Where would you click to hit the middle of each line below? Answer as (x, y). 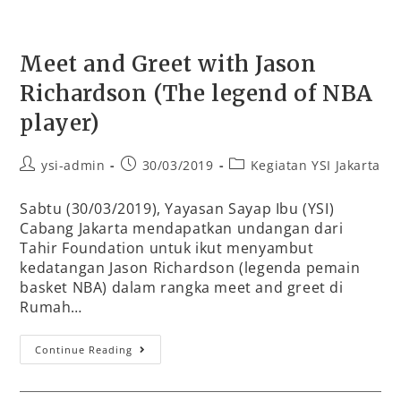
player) (60, 123)
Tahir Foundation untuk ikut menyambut (167, 247)
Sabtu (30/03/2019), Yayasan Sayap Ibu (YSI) (177, 208)
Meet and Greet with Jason (168, 64)
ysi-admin (73, 165)
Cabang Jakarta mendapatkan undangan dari (182, 228)
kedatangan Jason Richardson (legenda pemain (190, 267)
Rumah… (51, 307)
